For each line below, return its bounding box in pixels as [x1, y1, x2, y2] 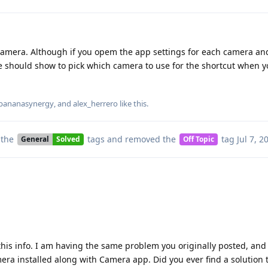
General [20, 134, 49, 144]
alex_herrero [73, 98, 118, 109]
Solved [56, 134, 80, 144]
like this [118, 98, 147, 109]
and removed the [104, 133, 178, 145]
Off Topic [182, 134, 214, 144]
